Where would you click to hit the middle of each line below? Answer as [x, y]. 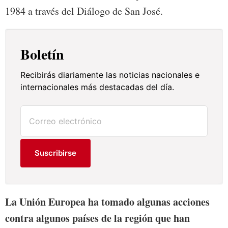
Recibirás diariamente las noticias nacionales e [110, 75]
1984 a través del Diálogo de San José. [84, 11]
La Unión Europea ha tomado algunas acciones [107, 202]
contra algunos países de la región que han [97, 218]
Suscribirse [56, 153]
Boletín [42, 54]
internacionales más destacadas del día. [97, 87]
